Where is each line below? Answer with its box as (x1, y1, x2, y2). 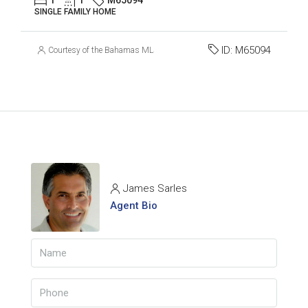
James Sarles (123, 181, 187, 195)
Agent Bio (110, 199, 157, 212)
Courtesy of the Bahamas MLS (48, 45, 158, 55)
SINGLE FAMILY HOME (34, 6, 116, 16)
